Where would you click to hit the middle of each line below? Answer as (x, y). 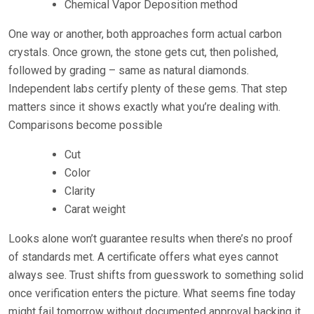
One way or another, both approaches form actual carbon (145, 34)
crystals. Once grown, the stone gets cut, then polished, (143, 52)
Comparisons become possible (86, 125)
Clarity (80, 191)
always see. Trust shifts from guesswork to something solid (156, 275)
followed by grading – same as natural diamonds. (129, 70)
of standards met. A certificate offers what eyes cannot (143, 257)
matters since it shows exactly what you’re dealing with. (144, 107)
